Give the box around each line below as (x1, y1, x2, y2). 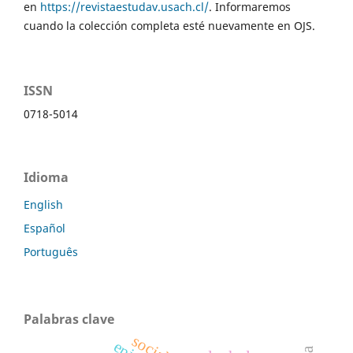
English (24, 196, 63, 212)
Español (24, 220, 65, 236)
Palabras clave (24, 310, 114, 328)
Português (24, 243, 78, 259)
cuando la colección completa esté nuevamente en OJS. (24, 17, 315, 33)
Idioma (24, 168, 69, 186)
